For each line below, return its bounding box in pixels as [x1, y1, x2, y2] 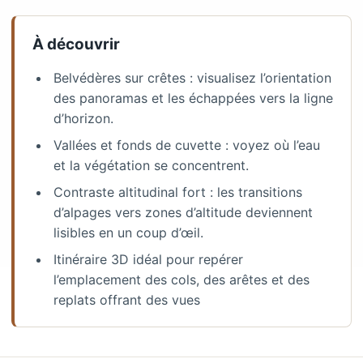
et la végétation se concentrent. [53, 156, 249, 173]
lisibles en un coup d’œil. [53, 224, 203, 241]
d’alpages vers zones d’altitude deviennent [53, 203, 313, 220]
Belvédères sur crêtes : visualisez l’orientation [53, 69, 331, 86]
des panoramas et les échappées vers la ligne [53, 89, 333, 106]
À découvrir [32, 34, 120, 53]
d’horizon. [53, 109, 113, 126]
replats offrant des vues [53, 291, 200, 308]
